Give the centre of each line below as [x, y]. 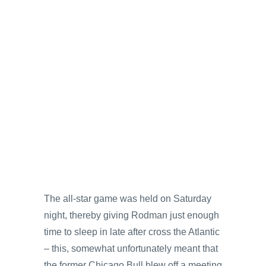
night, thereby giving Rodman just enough [132, 215]
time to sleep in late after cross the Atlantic [132, 232]
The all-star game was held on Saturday [128, 198]
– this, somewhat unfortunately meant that [131, 248]
